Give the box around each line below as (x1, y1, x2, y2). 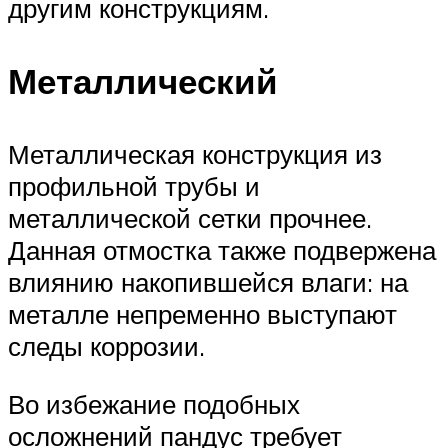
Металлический (8, 58, 278, 103)
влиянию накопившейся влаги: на (8, 266, 408, 299)
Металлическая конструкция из (8, 138, 382, 171)
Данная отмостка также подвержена (8, 234, 436, 267)
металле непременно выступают (8, 298, 397, 331)
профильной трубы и (8, 170, 260, 203)
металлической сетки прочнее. (8, 202, 372, 235)
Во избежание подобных (8, 387, 300, 420)
